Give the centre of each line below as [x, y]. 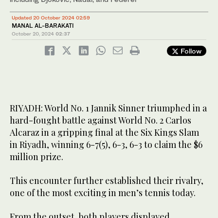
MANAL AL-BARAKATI [43, 26]
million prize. [37, 157]
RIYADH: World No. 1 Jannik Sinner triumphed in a [108, 108]
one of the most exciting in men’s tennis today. [103, 193]
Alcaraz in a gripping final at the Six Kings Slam [104, 133]
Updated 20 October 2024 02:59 [51, 18]
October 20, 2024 [33, 34]
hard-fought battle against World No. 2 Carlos [100, 120]
